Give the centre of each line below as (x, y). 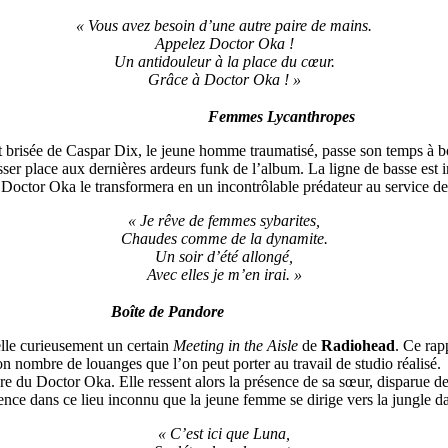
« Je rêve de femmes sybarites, (224, 220)
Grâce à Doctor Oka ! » (224, 80)
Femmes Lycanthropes (281, 116)
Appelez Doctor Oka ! (224, 44)
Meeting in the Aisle (235, 345)
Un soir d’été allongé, (224, 256)
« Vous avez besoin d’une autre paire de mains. (224, 26)
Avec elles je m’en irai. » (224, 274)
